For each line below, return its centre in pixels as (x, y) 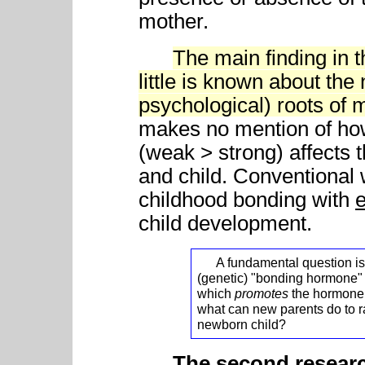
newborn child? (242, 325)
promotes (262, 294)
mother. (174, 22)
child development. (225, 224)
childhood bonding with (247, 200)
